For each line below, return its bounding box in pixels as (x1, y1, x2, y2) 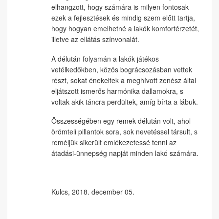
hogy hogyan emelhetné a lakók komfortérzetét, (51, 23, 199, 33)
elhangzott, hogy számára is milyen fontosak (51, 2, 189, 12)
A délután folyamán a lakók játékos (51, 53, 159, 64)
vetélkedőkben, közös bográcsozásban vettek (51, 64, 192, 74)
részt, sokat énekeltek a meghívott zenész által (51, 75, 196, 85)
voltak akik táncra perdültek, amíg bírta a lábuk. (51, 96, 198, 107)
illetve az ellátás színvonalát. (51, 34, 139, 44)
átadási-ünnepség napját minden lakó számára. (51, 148, 198, 158)
